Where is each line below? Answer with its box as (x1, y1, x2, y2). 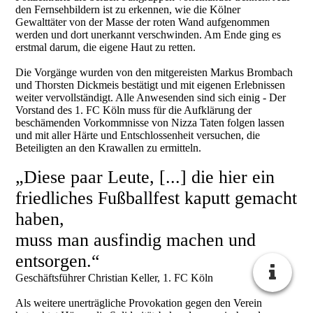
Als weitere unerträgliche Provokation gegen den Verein (15, 296, 263, 309)
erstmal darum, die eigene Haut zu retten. (15, 41, 196, 53)
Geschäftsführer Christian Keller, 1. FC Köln (15, 271, 214, 284)
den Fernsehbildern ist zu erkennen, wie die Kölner (15, 3, 241, 15)
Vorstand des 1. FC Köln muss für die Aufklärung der (15, 103, 252, 116)
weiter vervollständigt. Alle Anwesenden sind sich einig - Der (15, 91, 286, 103)
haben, (15, 208, 65, 229)
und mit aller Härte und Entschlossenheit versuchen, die (15, 129, 261, 141)
